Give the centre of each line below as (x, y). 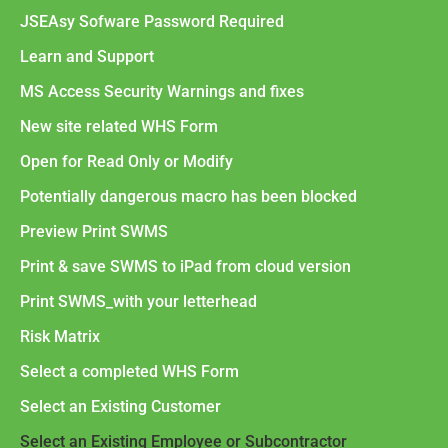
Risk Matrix (60, 336)
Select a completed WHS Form (129, 371)
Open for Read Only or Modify (126, 161)
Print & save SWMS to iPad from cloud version (185, 266)
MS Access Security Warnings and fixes (162, 91)
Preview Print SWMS (94, 231)
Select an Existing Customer (120, 406)
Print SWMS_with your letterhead (138, 301)
